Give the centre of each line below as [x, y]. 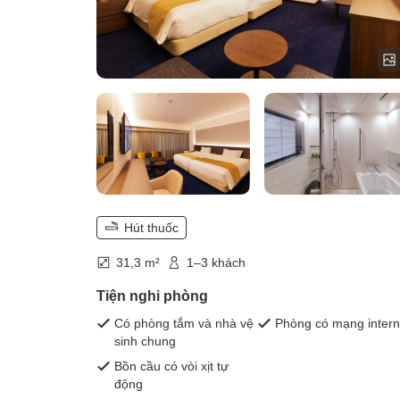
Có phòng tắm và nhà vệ [184, 324]
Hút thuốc [151, 228]
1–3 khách [216, 263]
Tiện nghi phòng [152, 296]
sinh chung [145, 342]
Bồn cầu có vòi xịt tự [171, 367]
